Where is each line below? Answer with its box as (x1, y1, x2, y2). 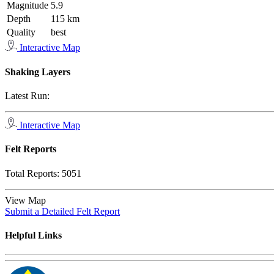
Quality (7, 27, 35, 38)
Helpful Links (5, 229, 62, 240)
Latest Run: (5, 90, 50, 101)
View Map (5, 194, 51, 206)
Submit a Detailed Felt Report (5, 206, 120, 217)
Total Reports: (5, 168, 62, 179)
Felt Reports (5, 144, 56, 155)
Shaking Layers (5, 66, 70, 77)
